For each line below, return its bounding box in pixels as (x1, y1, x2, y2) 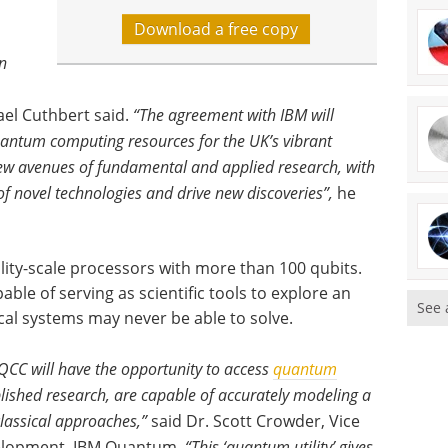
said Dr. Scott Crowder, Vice (147, 410, 360, 433)
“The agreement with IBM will (133, 104, 334, 126)
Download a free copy (133, 18, 298, 41)
